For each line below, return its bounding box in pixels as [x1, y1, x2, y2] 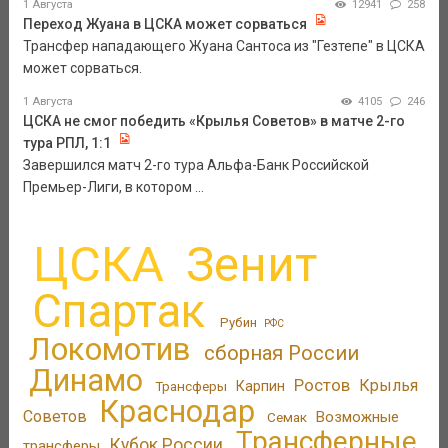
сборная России [203, 340, 359, 365]
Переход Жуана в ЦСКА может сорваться [22, 15, 307, 32]
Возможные [315, 407, 399, 426]
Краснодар [99, 392, 256, 430]
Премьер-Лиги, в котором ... [22, 178, 204, 195]
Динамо [29, 361, 144, 399]
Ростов [293, 374, 350, 395]
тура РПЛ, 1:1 [22, 134, 111, 151]
